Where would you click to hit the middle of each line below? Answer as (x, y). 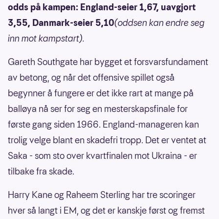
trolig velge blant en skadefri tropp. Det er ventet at (107, 140)
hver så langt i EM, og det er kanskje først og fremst (106, 211)
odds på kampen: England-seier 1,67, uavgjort (102, 7)
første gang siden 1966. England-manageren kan (103, 125)
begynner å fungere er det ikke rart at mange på (101, 93)
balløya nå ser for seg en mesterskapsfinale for (98, 109)
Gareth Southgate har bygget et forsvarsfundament (108, 62)
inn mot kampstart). (46, 39)
